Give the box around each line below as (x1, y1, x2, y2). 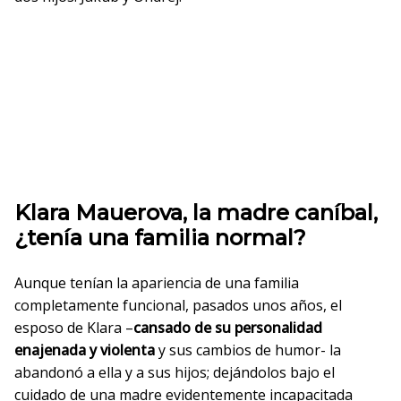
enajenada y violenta (14, 340, 155, 360)
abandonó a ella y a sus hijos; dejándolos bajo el (14, 363, 335, 382)
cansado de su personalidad (133, 318, 322, 337)
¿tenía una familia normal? (14, 225, 306, 251)
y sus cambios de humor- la (155, 340, 341, 360)
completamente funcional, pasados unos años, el (14, 295, 342, 315)
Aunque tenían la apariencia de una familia (14, 273, 299, 293)
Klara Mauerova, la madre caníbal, (14, 200, 378, 226)
